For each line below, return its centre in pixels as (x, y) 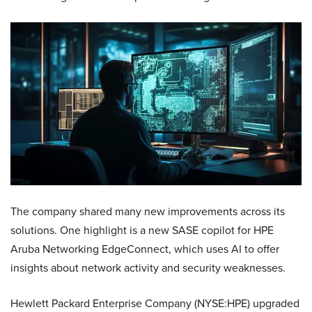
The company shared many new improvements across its (148, 212)
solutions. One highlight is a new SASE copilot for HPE (142, 231)
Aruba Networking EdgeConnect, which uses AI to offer (145, 249)
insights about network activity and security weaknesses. (148, 268)
